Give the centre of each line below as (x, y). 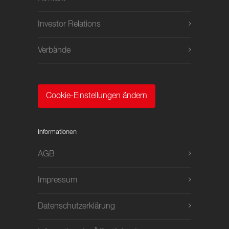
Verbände (54, 51)
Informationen (57, 132)
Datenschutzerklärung (76, 207)
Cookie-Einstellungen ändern (97, 96)
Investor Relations (69, 25)
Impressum (58, 180)
